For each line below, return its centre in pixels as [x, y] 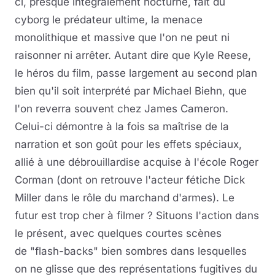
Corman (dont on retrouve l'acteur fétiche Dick [130, 180]
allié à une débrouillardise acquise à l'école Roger [137, 162]
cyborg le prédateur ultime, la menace [109, 20]
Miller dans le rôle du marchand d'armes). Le [125, 198]
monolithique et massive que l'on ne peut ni [122, 38]
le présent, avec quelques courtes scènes [118, 234]
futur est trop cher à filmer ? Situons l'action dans [137, 216]
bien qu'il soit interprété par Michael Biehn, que [131, 91]
